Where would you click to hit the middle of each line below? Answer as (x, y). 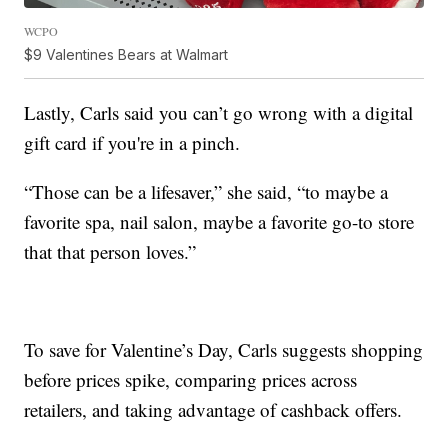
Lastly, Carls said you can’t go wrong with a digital (219, 112)
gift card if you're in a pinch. (132, 142)
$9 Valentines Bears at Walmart (126, 54)
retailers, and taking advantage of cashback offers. (213, 409)
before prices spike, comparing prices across (191, 379)
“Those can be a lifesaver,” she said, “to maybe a (206, 191)
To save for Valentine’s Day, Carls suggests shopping (224, 349)
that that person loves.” (110, 251)
